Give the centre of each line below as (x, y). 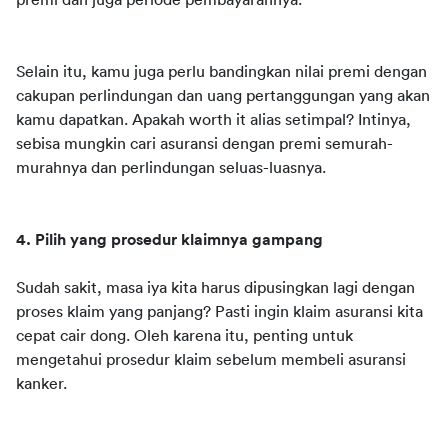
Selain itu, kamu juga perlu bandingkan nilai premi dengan (221, 72)
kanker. (41, 384)
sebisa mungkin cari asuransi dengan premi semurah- (204, 144)
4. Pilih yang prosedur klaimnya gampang (169, 240)
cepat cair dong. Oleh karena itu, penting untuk (184, 336)
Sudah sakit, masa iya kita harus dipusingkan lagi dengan (215, 288)
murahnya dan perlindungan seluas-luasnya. (171, 168)
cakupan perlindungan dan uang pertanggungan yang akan (223, 96)
